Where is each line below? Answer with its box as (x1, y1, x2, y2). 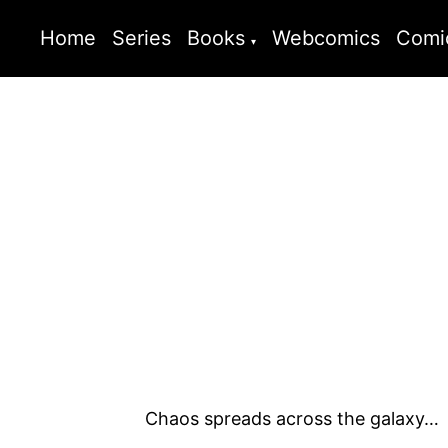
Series (112, 26, 171, 50)
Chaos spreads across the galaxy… (145, 408, 440, 430)
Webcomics (272, 26, 381, 50)
